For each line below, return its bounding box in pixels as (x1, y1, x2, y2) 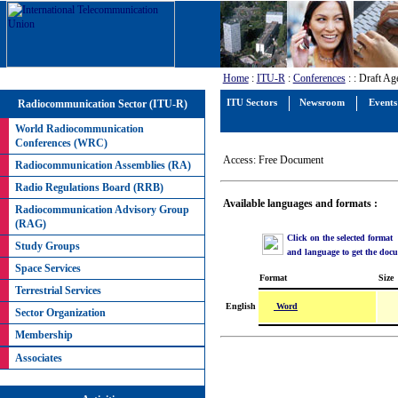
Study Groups (14, 240, 80, 253)
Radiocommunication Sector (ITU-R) (17, 97, 187, 110)
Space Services (14, 262, 81, 275)
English (226, 301, 256, 311)
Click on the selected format (287, 232, 393, 243)
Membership (14, 329, 73, 342)
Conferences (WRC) (14, 137, 107, 150)
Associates (14, 352, 62, 365)
